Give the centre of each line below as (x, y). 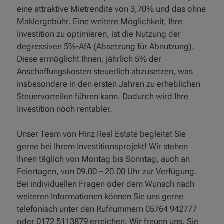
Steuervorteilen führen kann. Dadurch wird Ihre (103, 96)
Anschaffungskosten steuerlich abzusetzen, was (105, 71)
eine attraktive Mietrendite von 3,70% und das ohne (112, 9)
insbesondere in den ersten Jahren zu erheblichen (109, 84)
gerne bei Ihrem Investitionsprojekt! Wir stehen (103, 146)
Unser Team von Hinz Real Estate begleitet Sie (102, 134)
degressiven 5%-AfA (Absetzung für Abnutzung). (106, 46)
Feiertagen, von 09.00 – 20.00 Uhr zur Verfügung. (107, 171)
